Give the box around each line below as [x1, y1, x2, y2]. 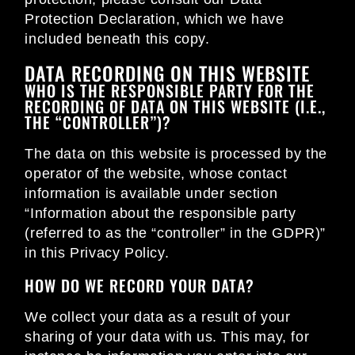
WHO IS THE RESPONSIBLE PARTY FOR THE [25, 78, 315, 103]
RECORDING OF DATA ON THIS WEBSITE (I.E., [25, 94, 326, 119]
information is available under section [25, 185, 278, 202]
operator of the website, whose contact [25, 166, 288, 182]
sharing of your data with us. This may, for [25, 329, 310, 345]
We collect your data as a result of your [25, 309, 291, 326]
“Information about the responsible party [25, 205, 296, 222]
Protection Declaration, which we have [25, 11, 284, 28]
